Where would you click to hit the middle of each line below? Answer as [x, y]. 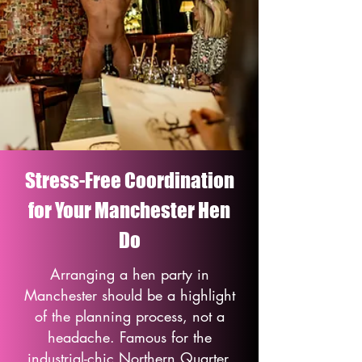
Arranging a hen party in [129, 274]
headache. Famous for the [129, 337]
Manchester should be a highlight [129, 295]
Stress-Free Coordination [129, 180]
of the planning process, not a [129, 316]
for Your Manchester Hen [129, 210]
